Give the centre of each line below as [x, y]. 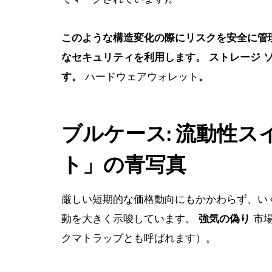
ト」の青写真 [124, 165]
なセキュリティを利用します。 [135, 58]
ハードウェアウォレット [142, 77]
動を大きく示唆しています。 [130, 219]
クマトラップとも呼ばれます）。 [139, 239]
